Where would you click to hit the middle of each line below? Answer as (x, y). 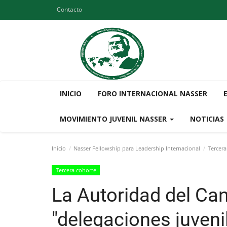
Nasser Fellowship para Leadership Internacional (137, 148)
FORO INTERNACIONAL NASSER (153, 93)
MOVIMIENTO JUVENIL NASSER (114, 119)
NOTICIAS (208, 119)
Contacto (69, 9)
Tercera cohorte (76, 170)
